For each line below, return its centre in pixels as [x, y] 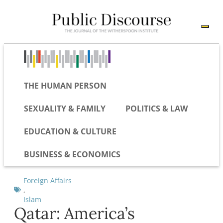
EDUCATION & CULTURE [70, 131]
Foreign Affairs [48, 180]
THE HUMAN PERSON [65, 85]
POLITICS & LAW [157, 108]
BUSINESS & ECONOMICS [72, 154]
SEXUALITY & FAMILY [65, 108]
